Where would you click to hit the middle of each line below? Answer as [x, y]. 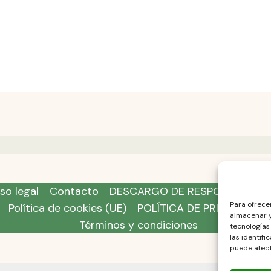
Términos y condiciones [138, 225]
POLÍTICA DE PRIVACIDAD [200, 208]
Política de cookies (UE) [67, 208]
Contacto [74, 191]
